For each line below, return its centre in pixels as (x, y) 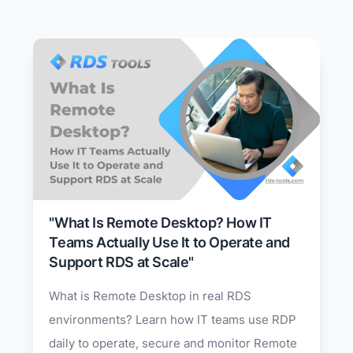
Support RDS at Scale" (122, 262)
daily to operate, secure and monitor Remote (173, 343)
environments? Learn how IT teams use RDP (173, 319)
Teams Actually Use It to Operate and (170, 242)
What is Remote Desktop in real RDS (150, 295)
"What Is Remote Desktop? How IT (161, 222)
